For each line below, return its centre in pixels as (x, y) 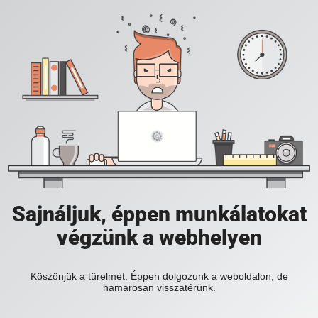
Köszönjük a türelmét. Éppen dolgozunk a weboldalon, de (159, 276)
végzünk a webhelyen (159, 238)
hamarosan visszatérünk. (159, 288)
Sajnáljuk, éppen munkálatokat (159, 214)
